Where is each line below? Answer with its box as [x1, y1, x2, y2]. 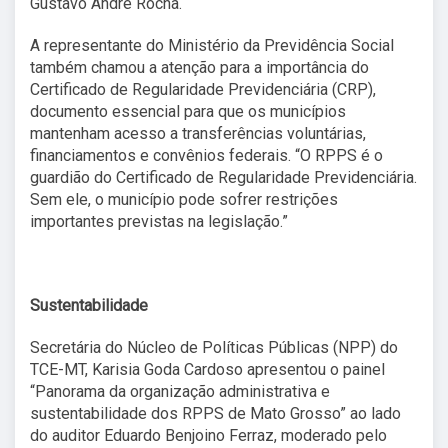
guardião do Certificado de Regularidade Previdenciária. [30, 167, 417, 187]
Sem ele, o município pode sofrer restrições [30, 189, 338, 209]
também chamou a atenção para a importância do [30, 57, 369, 77]
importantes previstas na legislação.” [30, 211, 288, 231]
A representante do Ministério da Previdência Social [30, 35, 394, 55]
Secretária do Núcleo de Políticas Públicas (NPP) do [30, 337, 398, 357]
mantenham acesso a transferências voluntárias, [30, 123, 366, 143]
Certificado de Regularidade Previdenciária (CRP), [30, 79, 376, 99]
